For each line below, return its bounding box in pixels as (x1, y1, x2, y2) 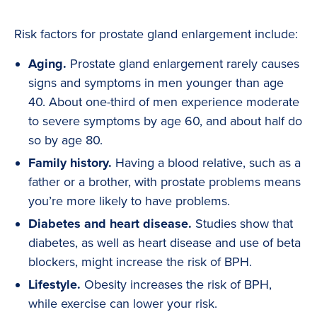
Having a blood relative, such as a (112, 155, 301, 171)
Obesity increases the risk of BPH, (81, 277, 272, 293)
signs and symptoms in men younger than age (28, 75, 284, 91)
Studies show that (192, 216, 293, 232)
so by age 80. (28, 132, 103, 149)
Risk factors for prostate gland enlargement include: (14, 26, 298, 42)
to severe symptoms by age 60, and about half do (28, 113, 302, 129)
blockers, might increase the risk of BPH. (28, 254, 252, 270)
